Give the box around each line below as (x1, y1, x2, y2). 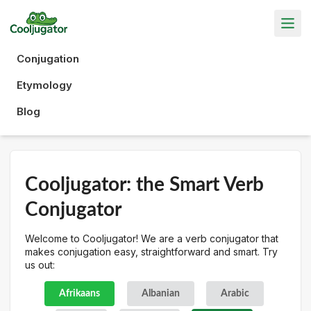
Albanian (141, 288, 180, 299)
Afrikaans (59, 288, 101, 299)
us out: (25, 258, 55, 271)
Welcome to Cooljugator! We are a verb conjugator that (25, 232, 278, 244)
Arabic (221, 288, 250, 299)
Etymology (17, 78, 72, 92)
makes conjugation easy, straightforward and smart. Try (25, 245, 278, 258)
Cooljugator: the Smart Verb (25, 174, 264, 194)
